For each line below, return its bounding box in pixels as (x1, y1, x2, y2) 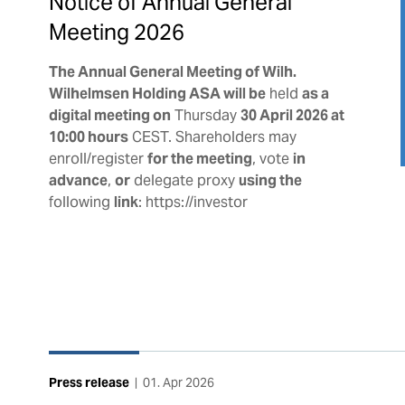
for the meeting (146, 148, 252, 168)
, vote (251, 148, 293, 168)
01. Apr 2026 (142, 373, 214, 391)
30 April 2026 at (240, 105, 344, 125)
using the (238, 170, 302, 190)
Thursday (170, 105, 240, 125)
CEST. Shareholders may (127, 127, 297, 146)
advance (48, 170, 108, 190)
